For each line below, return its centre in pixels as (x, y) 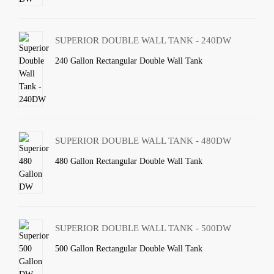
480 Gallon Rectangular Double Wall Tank (129, 161)
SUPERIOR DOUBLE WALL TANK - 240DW (143, 40)
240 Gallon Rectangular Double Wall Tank (129, 61)
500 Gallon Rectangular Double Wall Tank (129, 249)
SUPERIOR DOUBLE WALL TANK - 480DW (143, 141)
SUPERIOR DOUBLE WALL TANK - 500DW (143, 228)
